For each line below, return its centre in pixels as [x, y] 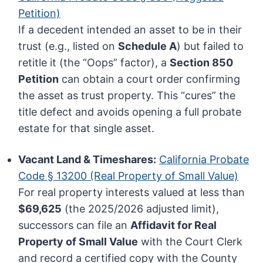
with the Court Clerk [190, 242]
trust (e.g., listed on [68, 46]
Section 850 [202, 63]
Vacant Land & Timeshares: [87, 160]
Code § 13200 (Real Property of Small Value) [129, 176]
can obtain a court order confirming [150, 79]
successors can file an [75, 225]
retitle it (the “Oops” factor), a [94, 63]
